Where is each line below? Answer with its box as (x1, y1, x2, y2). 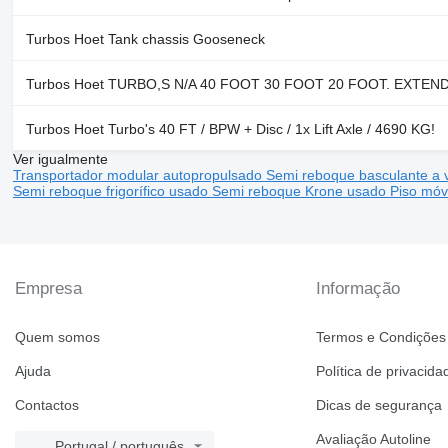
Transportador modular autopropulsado (12, 167, 266, 184)
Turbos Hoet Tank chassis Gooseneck (25, 31, 265, 48)
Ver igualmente (12, 151, 108, 168)
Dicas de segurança (316, 397, 443, 414)
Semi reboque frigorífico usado (12, 183, 212, 200)
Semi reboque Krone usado (211, 183, 390, 200)
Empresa (15, 279, 82, 299)
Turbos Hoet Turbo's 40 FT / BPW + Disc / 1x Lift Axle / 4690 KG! (25, 121, 435, 138)
